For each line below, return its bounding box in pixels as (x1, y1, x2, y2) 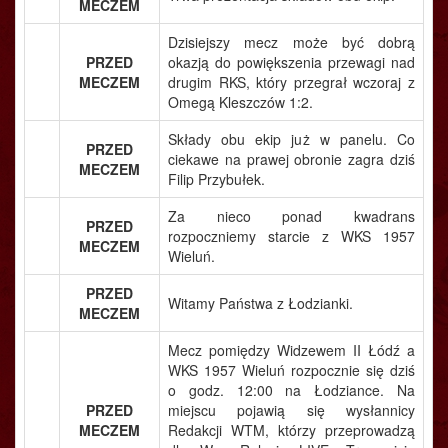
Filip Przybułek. (168, 169, 265, 189)
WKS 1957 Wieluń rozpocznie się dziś (168, 360, 415, 380)
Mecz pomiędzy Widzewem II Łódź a (168, 340, 415, 360)
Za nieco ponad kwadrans (168, 206, 415, 226)
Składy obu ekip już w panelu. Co (168, 129, 415, 149)
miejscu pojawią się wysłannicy (168, 400, 415, 420)
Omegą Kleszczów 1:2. (168, 92, 313, 112)
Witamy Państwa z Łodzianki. (168, 293, 353, 313)
